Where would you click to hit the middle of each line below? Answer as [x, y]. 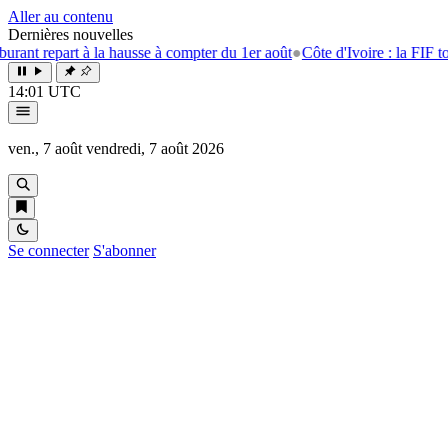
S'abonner [124, 250]
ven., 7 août [45, 148]
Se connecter [48, 250]
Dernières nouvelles [70, 34]
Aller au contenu [60, 16]
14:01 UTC [44, 91]
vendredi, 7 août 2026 [155, 148]
